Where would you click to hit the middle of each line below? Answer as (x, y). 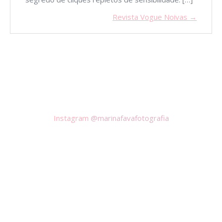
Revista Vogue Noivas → (155, 17)
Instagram (72, 118)
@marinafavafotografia (130, 118)
